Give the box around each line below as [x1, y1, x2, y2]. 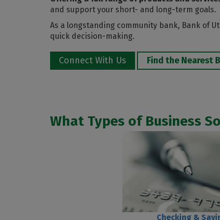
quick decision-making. [50, 31, 135, 41]
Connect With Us [59, 55, 126, 66]
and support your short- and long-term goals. [50, 5, 216, 14]
